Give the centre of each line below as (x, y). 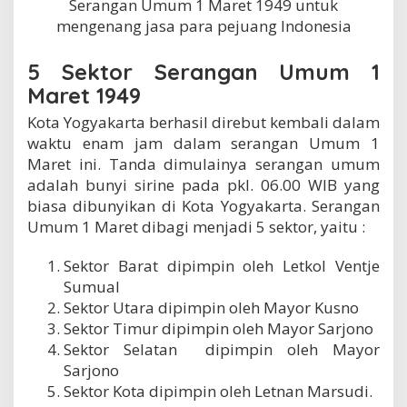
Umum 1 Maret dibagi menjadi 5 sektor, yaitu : (196, 227)
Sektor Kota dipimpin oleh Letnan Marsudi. (218, 392)
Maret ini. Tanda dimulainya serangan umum (203, 164)
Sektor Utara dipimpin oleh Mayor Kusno (211, 308)
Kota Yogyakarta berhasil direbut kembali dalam (203, 123)
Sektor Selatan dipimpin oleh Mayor (222, 350)
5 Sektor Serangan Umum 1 (203, 72)
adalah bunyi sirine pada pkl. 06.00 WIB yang (203, 185)
